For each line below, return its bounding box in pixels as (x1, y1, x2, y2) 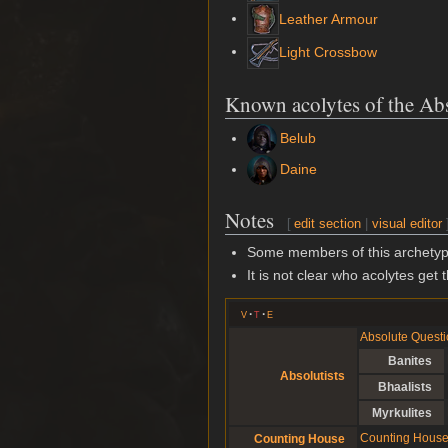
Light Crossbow (279, 44, 378, 61)
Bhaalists (377, 380, 432, 395)
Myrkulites (371, 406, 432, 421)
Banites (387, 354, 432, 369)
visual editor (372, 216, 443, 232)
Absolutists (279, 369, 345, 384)
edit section (294, 216, 362, 232)
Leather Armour (279, 10, 379, 27)
